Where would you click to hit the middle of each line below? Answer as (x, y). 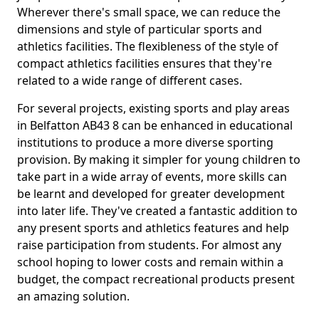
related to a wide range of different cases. (130, 80)
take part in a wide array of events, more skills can (152, 177)
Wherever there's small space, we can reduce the (149, 12)
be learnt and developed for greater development (151, 194)
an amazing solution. (73, 296)
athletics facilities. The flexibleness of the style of (148, 46)
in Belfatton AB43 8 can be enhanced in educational (155, 125)
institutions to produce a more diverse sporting (145, 142)
